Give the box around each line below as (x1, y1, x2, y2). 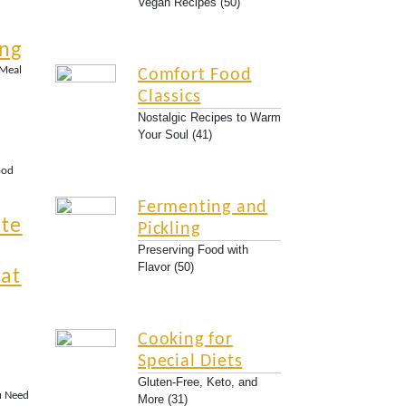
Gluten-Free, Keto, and (138, 375, 257, 389)
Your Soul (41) (138, 128, 212, 141)
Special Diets (138, 353, 243, 371)
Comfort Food (138, 66, 252, 84)
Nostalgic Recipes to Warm (138, 111, 281, 124)
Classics (138, 88, 201, 106)
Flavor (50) (138, 260, 194, 274)
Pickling (138, 220, 200, 238)
